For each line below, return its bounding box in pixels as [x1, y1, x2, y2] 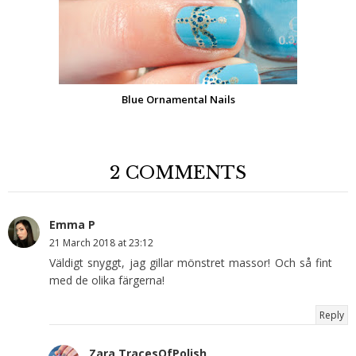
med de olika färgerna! [49, 273, 164, 288]
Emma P [49, 217, 95, 233]
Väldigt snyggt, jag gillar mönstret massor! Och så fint [49, 255, 332, 271]
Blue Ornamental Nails [121, 92, 235, 107]
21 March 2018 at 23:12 [49, 236, 153, 250]
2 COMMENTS [110, 162, 246, 184]
